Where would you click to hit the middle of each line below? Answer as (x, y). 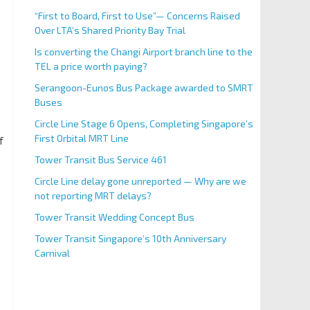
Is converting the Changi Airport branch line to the (143, 52)
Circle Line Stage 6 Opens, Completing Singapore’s (144, 124)
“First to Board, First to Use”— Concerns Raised (137, 16)
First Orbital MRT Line (81, 138)
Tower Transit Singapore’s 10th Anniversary (130, 238)
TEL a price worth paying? (91, 66)
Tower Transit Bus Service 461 (100, 159)
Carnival (52, 253)
